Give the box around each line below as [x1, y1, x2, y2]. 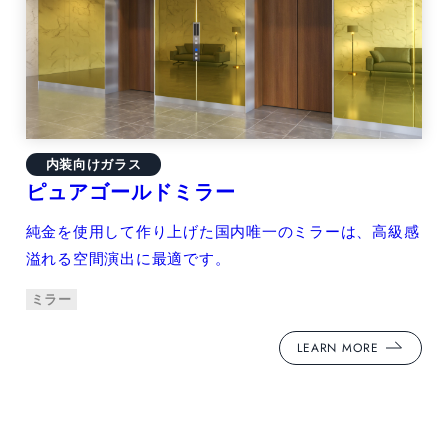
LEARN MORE [297, 338, 379, 357]
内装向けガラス [45, 156, 142, 172]
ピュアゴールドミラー [25, 180, 236, 203]
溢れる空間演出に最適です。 [25, 249, 231, 267]
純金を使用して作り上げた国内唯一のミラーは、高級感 [25, 222, 420, 240]
